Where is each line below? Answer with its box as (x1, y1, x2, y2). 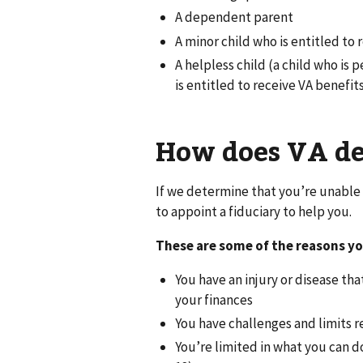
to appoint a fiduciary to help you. (156, 202, 352, 220)
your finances (175, 290, 253, 309)
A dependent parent (175, 8, 293, 27)
